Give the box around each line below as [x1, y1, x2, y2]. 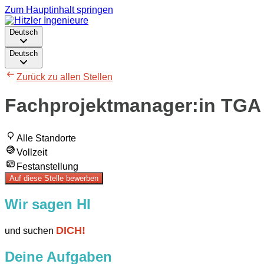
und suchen [5, 225, 56, 236]
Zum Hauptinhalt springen [5, 5, 113, 15]
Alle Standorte [16, 133, 76, 143]
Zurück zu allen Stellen [16, 72, 113, 82]
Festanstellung [16, 161, 78, 171]
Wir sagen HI [5, 196, 91, 212]
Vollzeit [16, 147, 47, 157]
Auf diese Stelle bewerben [9, 173, 98, 183]
